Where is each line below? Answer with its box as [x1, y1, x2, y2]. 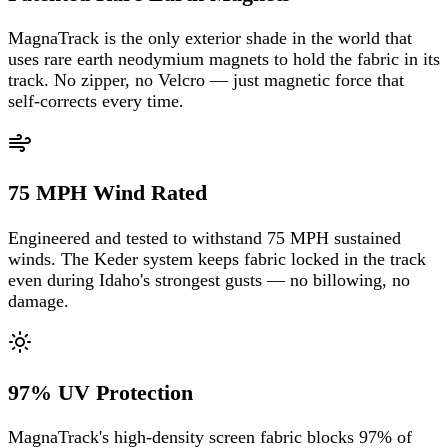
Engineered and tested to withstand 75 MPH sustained [8, 227, 401, 248]
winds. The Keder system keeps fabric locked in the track [8, 248, 426, 269]
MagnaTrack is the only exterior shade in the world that [8, 28, 412, 49]
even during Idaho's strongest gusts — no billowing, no [8, 269, 410, 290]
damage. [8, 290, 69, 311]
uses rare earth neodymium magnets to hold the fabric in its [8, 49, 440, 70]
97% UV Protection [8, 380, 193, 405]
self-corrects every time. [8, 91, 184, 112]
